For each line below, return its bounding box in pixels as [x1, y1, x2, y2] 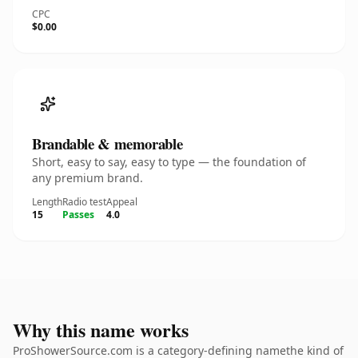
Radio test [62, 195, 106, 209]
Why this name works [13, 316, 189, 344]
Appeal [106, 195, 137, 209]
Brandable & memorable [32, 133, 183, 154]
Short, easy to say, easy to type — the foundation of [32, 154, 306, 169]
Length [32, 195, 62, 209]
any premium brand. [32, 170, 143, 185]
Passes [62, 208, 94, 221]
